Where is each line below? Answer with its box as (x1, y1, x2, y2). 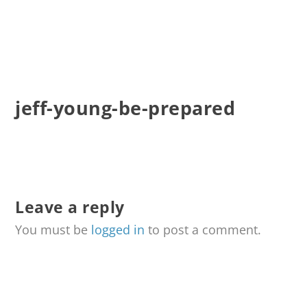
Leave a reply (15, 196, 125, 219)
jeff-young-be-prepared (15, 95, 236, 121)
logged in (91, 221, 145, 238)
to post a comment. (145, 221, 262, 238)
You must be (15, 221, 92, 238)
